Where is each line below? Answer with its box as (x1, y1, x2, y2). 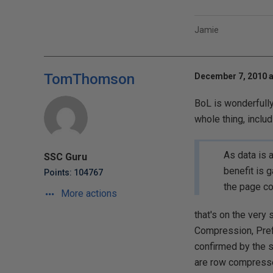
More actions (58, 188, 117, 199)
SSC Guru (44, 151, 87, 163)
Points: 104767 (44, 168, 103, 177)
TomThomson (44, 71, 135, 88)
